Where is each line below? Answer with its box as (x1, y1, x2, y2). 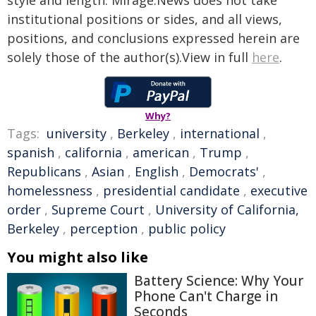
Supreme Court (51, 201, 145, 219)
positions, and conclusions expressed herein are (7, 30, 300, 47)
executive (250, 182, 308, 200)
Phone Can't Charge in (134, 287, 278, 306)
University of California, (155, 201, 299, 219)
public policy (148, 220, 226, 238)
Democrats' (189, 163, 259, 181)
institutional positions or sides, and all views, (7, 11, 282, 28)
